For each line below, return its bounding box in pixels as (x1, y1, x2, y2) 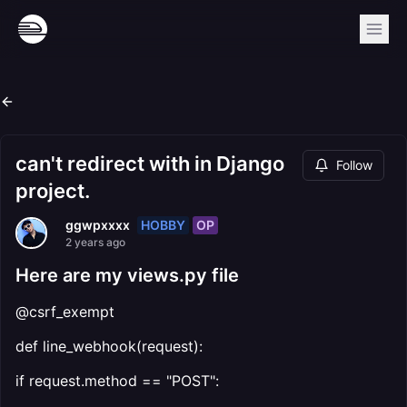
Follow (336, 157, 372, 173)
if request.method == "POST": (15, 372, 219, 390)
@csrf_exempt (15, 303, 114, 321)
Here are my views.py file (15, 264, 239, 286)
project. (15, 179, 90, 203)
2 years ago (65, 235, 125, 249)
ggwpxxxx (65, 217, 130, 233)
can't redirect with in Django (15, 152, 284, 175)
